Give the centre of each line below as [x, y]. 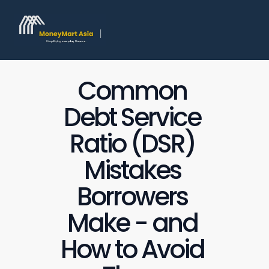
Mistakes [132, 170]
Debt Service [132, 117]
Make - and [132, 223]
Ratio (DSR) [132, 144]
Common [132, 91]
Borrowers [132, 197]
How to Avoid [132, 249]
